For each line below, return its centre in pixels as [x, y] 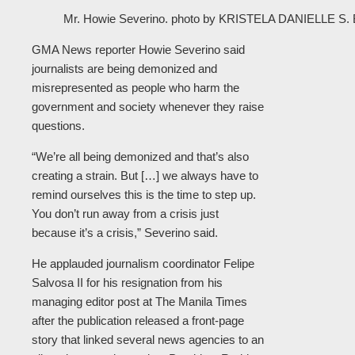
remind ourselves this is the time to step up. [144, 195]
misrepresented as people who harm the [136, 88]
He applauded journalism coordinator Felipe [143, 264]
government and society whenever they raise [148, 107]
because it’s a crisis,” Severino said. [125, 233]
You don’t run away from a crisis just [125, 214]
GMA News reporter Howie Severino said [138, 50]
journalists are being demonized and [124, 69]
